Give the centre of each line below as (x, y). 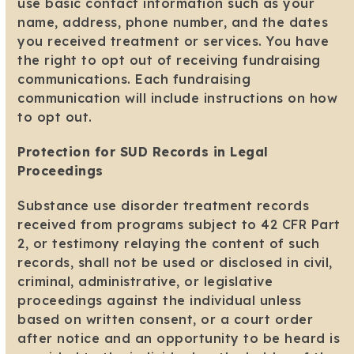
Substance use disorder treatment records (164, 206)
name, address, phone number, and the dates (173, 23)
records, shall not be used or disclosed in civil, (175, 263)
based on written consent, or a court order (166, 320)
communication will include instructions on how (178, 98)
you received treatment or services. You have (173, 41)
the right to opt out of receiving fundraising (169, 60)
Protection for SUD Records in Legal (143, 152)
